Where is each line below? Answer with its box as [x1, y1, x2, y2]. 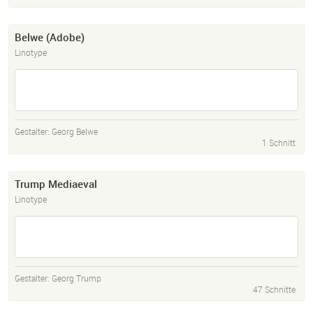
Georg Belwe [52, 126, 98, 138]
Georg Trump [52, 272, 101, 284]
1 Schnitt [262, 137, 296, 149]
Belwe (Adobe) [15, 30, 85, 45]
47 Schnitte [253, 284, 296, 296]
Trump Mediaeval [15, 177, 97, 191]
